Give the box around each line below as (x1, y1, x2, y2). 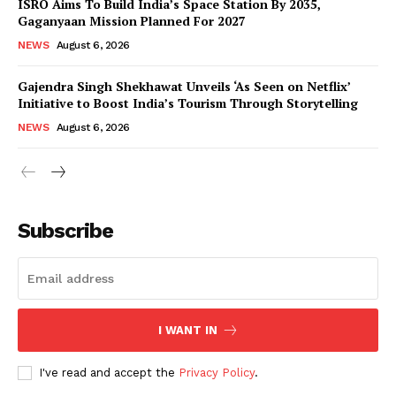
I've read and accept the (39, 365, 179, 379)
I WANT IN (157, 323, 217, 337)
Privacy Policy (179, 365, 255, 379)
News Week (139, 145, 257, 169)
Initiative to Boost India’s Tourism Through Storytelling (18, 94, 358, 111)
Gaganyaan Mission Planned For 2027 (18, 11, 246, 29)
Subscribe (18, 217, 113, 243)
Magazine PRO (126, 166, 270, 191)
